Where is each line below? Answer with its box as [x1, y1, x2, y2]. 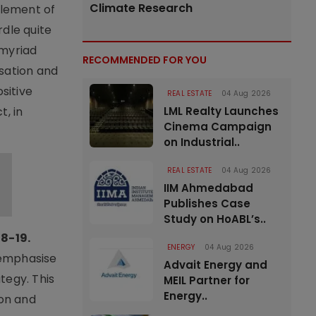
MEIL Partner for [164, 273, 250, 288]
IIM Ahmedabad [164, 181, 253, 195]
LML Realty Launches [164, 104, 279, 119]
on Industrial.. [164, 135, 240, 150]
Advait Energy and [164, 257, 267, 272]
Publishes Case [164, 196, 250, 211]
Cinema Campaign [164, 119, 272, 134]
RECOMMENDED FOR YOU [83, 53, 207, 67]
